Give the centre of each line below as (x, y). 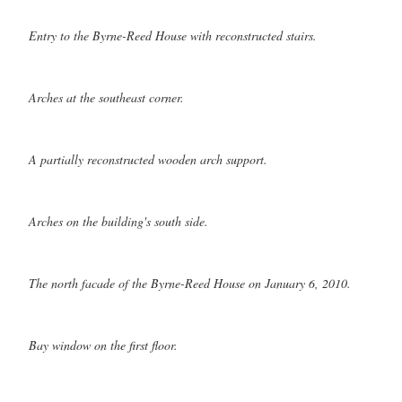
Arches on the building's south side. (118, 221)
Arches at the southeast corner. (106, 97)
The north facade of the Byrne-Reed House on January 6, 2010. (190, 283)
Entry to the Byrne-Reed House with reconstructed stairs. (173, 35)
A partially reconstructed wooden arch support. (148, 159)
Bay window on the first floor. (103, 345)
